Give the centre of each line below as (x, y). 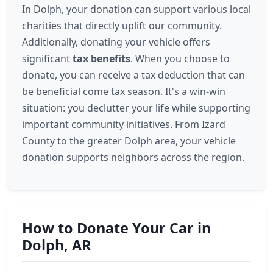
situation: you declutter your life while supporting (136, 108)
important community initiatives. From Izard (124, 124)
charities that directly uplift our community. (122, 26)
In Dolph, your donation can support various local (136, 9)
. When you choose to (180, 58)
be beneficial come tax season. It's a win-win (124, 91)
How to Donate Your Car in (116, 228)
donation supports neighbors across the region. (133, 157)
